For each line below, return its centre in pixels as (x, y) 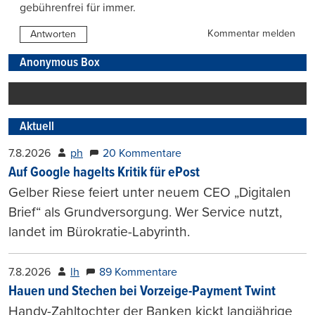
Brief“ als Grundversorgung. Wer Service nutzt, (145, 212)
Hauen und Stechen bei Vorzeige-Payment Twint (142, 292)
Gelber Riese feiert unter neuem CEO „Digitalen (150, 193)
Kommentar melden (251, 34)
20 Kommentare (142, 154)
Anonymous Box (60, 63)
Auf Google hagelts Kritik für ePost (104, 173)
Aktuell (37, 127)
